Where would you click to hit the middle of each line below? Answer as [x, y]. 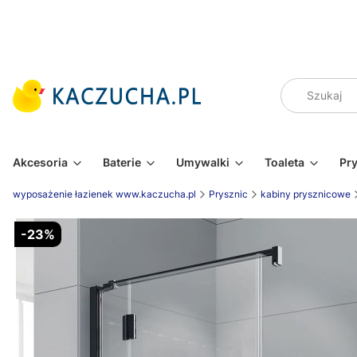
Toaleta [284, 162]
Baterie [122, 162]
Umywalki [203, 162]
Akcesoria [40, 162]
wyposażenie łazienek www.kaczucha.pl [104, 194]
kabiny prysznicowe [306, 194]
